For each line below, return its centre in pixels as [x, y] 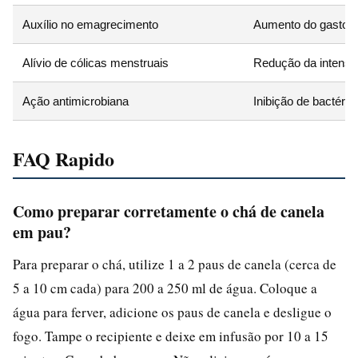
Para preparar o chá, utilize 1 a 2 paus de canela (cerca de [175, 264]
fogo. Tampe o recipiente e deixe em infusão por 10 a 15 [171, 336]
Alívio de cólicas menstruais [95, 62]
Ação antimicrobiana [76, 101]
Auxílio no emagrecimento [90, 24]
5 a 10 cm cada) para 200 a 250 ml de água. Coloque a [165, 288]
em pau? [42, 232]
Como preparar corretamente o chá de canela [169, 211]
